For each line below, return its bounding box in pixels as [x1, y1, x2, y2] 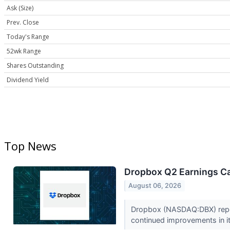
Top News [4, 138, 56, 154]
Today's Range [7, 32, 49, 42]
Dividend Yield [7, 75, 49, 85]
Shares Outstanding [7, 61, 64, 70]
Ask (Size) [7, 4, 33, 13]
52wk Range [7, 47, 41, 56]
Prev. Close [7, 18, 39, 27]
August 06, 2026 [128, 182, 182, 190]
